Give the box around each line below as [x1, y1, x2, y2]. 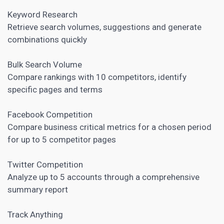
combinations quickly [7, 34, 87, 44]
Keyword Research [7, 9, 77, 19]
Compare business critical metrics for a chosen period [7, 121, 211, 132]
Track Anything [7, 209, 63, 219]
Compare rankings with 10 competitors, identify [7, 71, 186, 82]
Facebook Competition [7, 109, 92, 119]
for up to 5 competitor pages [7, 134, 116, 144]
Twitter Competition [7, 159, 83, 169]
